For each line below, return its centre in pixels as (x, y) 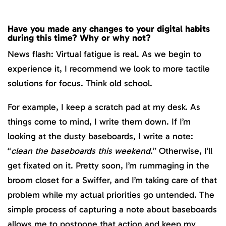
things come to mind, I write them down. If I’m (99, 121)
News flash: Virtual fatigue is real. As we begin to (104, 54)
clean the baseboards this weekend (81, 151)
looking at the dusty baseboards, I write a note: (100, 136)
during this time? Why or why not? (79, 38)
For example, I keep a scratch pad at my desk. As (104, 107)
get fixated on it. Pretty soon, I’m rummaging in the (108, 165)
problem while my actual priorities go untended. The (111, 194)
